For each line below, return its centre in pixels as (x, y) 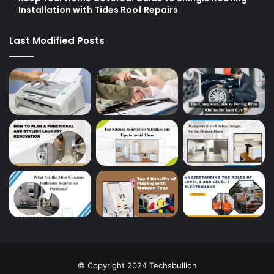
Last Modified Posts (57, 41)
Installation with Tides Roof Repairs (98, 10)
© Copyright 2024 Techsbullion (137, 265)
